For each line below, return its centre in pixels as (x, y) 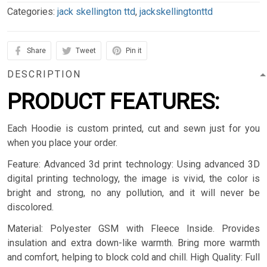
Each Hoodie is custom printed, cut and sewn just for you (133, 129)
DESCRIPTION (44, 74)
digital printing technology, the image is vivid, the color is (133, 179)
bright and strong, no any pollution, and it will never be (133, 193)
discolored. (30, 207)
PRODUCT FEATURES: (113, 102)
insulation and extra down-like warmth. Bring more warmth (133, 243)
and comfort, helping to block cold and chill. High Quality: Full (133, 257)
